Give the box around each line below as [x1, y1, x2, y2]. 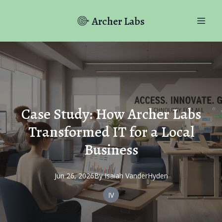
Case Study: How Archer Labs [21, 104, 201, 124]
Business [84, 140, 138, 160]
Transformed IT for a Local [28, 122, 194, 142]
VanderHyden [125, 171, 168, 180]
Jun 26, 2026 [54, 171, 94, 180]
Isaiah [104, 171, 123, 180]
